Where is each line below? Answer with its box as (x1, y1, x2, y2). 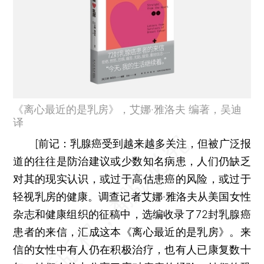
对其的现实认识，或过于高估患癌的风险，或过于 (13, 172, 251, 185)
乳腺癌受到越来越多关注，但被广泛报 (70, 137, 251, 150)
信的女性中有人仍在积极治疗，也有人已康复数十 (13, 243, 251, 256)
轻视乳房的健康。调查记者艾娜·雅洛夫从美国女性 (13, 190, 251, 203)
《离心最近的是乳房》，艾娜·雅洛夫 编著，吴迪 (13, 103, 242, 115)
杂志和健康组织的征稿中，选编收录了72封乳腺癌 (13, 207, 251, 220)
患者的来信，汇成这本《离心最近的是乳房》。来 (13, 225, 251, 238)
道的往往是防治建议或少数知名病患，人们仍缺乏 (13, 154, 251, 167)
